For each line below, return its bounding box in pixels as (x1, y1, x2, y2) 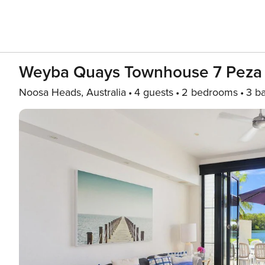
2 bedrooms (182, 86, 238, 99)
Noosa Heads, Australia (19, 86, 126, 99)
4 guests (134, 86, 173, 99)
